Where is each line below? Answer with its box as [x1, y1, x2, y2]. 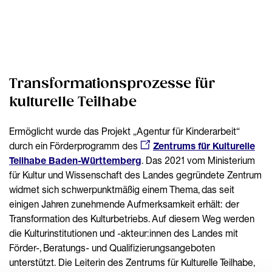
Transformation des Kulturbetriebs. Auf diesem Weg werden [9, 212, 254, 225]
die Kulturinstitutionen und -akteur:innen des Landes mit [9, 227, 238, 240]
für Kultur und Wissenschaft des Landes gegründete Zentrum [9, 169, 262, 182]
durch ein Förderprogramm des [9, 140, 140, 152]
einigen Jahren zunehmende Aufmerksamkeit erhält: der [9, 198, 239, 211]
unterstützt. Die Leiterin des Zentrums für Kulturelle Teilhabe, [9, 256, 254, 269]
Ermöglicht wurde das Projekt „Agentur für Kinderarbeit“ [9, 125, 240, 138]
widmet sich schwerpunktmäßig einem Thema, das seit [9, 183, 234, 196]
